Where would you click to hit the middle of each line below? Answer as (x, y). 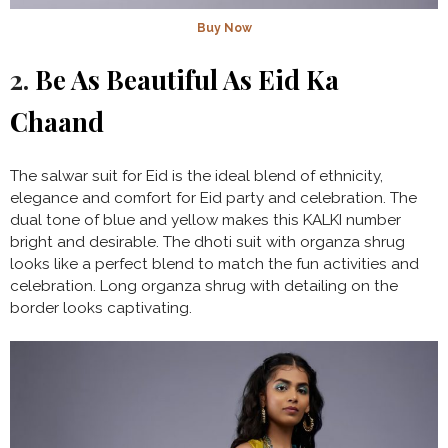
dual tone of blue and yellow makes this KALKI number (205, 219)
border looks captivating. (103, 307)
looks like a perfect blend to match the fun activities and (214, 263)
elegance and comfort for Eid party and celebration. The (213, 197)
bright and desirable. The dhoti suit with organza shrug (207, 241)
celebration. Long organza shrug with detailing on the (204, 285)
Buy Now (224, 27)
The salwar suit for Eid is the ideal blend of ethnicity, (196, 175)
